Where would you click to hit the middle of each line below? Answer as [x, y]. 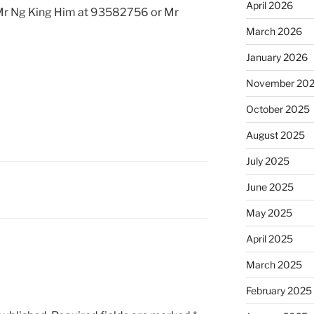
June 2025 [269, 187]
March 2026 [274, 32]
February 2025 [279, 291]
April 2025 [269, 239]
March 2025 [274, 265]
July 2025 [267, 161]
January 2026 [277, 57]
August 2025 [275, 135]
